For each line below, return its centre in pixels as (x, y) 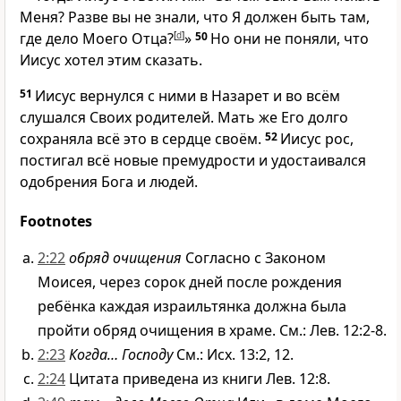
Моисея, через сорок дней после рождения (190, 282)
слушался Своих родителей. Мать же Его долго (184, 118)
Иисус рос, (317, 139)
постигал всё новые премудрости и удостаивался (193, 161)
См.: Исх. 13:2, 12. (233, 355)
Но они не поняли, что (290, 39)
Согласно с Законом (254, 258)
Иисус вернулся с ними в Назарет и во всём (188, 96)
